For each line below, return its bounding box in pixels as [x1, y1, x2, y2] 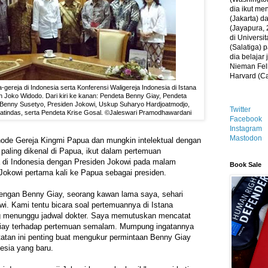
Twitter [230, 105, 251, 114]
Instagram [230, 124, 262, 133]
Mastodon [230, 134, 262, 142]
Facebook [230, 115, 262, 123]
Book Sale [230, 161, 261, 168]
